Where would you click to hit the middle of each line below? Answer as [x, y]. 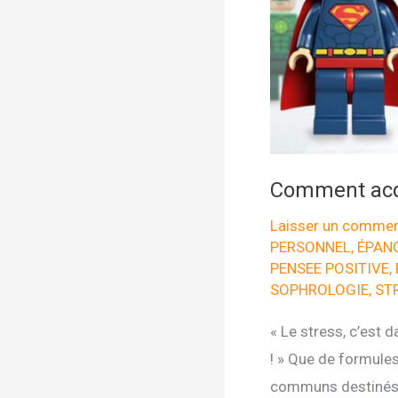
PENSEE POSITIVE [329, 268]
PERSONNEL [310, 247]
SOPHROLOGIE [319, 289]
